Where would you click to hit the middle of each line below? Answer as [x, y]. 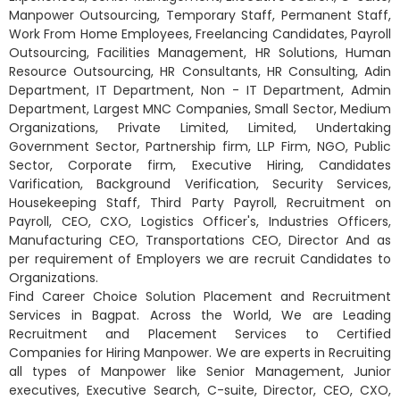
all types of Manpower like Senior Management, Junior [200, 371]
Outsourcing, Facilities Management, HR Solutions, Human [200, 53]
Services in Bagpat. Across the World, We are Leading [200, 315]
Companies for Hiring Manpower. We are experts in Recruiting [200, 353]
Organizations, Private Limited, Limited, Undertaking [200, 128]
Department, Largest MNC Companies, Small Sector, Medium [200, 109]
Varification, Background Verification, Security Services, [200, 184]
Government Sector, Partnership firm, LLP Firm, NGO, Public [200, 146]
